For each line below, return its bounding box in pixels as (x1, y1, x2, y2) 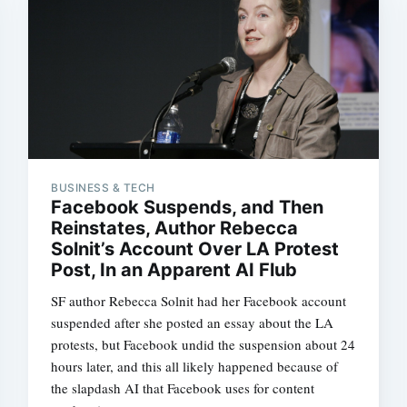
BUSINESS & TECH (51, 181, 155, 195)
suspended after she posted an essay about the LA (51, 313, 334, 333)
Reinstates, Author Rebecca (51, 217, 299, 240)
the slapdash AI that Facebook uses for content (51, 379, 315, 398)
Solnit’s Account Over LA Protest (51, 238, 340, 261)
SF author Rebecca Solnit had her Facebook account (51, 292, 347, 311)
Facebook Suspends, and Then (51, 196, 324, 219)
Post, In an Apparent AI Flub (51, 259, 298, 282)
